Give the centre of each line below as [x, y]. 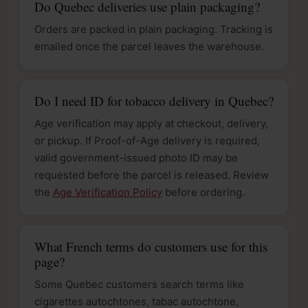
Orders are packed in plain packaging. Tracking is [154, 29]
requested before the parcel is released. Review [152, 175]
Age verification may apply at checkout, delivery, [151, 123]
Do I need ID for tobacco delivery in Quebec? [154, 100]
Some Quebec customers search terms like [139, 284]
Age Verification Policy [108, 192]
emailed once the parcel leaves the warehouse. [149, 46]
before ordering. [203, 192]
